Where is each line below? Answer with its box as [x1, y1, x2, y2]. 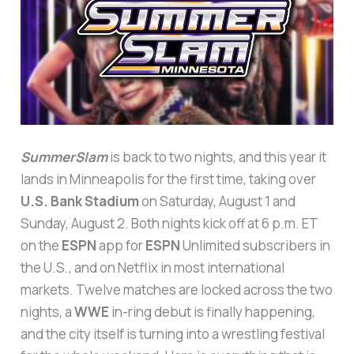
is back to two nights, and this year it [107, 148, 327, 167]
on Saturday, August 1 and [139, 192, 296, 211]
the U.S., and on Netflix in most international [21, 258, 285, 277]
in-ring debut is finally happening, [109, 303, 316, 322]
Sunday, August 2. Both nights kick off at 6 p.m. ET [21, 214, 318, 233]
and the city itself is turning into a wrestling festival [21, 325, 326, 344]
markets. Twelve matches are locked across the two [21, 281, 333, 299]
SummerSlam [21, 148, 108, 167]
